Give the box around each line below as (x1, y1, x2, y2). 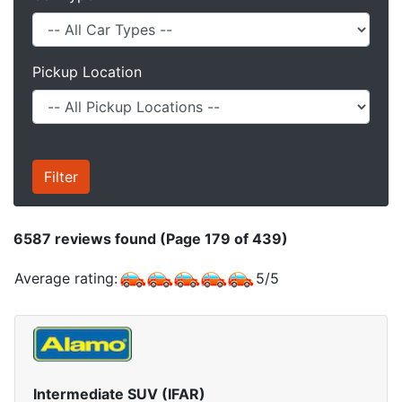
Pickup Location (32, 63, 142, 81)
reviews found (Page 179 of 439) (51, 230, 288, 248)
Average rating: (14, 269, 118, 287)
